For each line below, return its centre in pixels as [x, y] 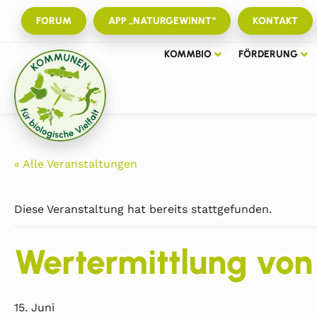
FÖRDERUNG [268, 54]
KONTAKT [275, 21]
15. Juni [34, 307]
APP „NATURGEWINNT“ [162, 21]
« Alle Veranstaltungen [76, 164]
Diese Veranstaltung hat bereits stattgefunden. [143, 209]
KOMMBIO [188, 54]
